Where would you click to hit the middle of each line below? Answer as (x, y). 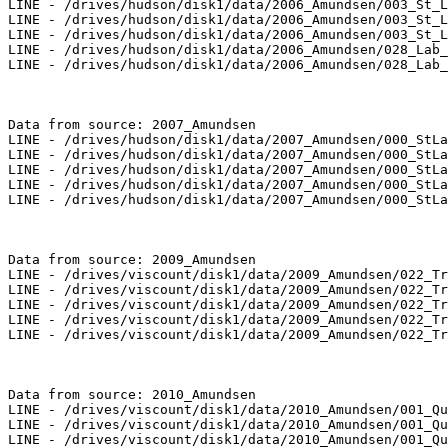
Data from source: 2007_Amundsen (132, 125)
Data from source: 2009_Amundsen (132, 260)
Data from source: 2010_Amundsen (132, 395)
